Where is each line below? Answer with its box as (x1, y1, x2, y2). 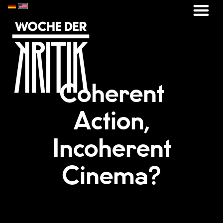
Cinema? (62, 165, 161, 189)
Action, (73, 110, 150, 134)
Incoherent (52, 137, 171, 161)
